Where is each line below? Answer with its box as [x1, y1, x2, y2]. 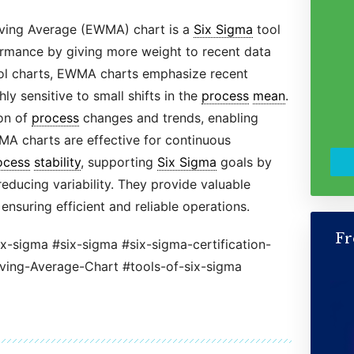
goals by [216, 154, 272, 170]
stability [33, 154, 81, 170]
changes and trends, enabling [78, 110, 258, 126]
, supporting [80, 154, 157, 170]
